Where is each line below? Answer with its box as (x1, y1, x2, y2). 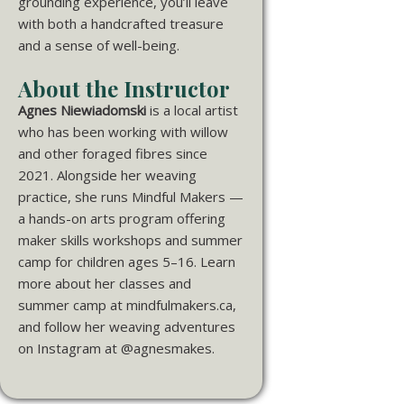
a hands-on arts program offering (18, 208, 225, 227)
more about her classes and (18, 273, 191, 292)
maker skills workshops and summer (18, 230, 243, 249)
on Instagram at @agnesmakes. (18, 338, 215, 357)
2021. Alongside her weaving (18, 165, 197, 184)
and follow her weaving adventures (18, 317, 235, 335)
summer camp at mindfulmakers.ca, (18, 295, 236, 314)
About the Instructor (18, 73, 230, 103)
